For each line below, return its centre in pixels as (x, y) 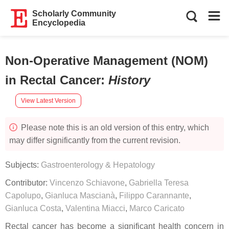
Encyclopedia (59, 23)
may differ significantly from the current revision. (95, 140)
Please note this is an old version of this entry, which (114, 128)
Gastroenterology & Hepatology (98, 165)
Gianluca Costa (33, 208)
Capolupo (23, 196)
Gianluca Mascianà (80, 196)
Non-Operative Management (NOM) (107, 61)
